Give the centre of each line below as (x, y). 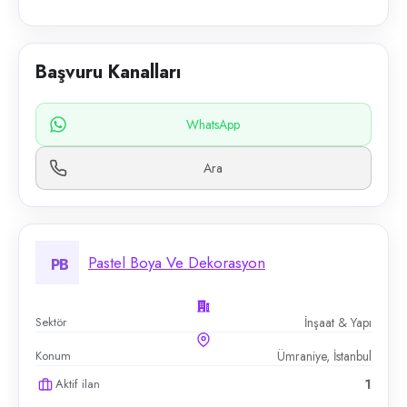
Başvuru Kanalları (108, 72)
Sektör (51, 322)
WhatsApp (213, 124)
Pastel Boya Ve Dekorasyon (177, 263)
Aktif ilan (78, 384)
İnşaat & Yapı (338, 323)
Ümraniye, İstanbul (324, 356)
